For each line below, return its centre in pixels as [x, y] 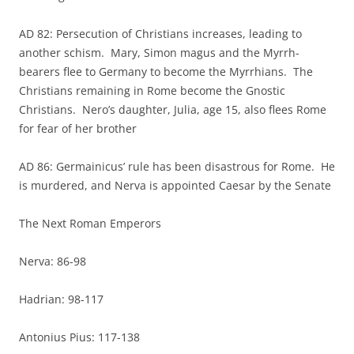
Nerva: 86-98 [53, 261]
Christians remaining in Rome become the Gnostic [152, 90]
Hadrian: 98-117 [61, 299]
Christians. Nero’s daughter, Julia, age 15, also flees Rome [173, 109]
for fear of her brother [78, 128]
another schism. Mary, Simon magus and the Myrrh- [159, 53]
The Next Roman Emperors [90, 223]
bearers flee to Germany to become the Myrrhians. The [166, 72]
